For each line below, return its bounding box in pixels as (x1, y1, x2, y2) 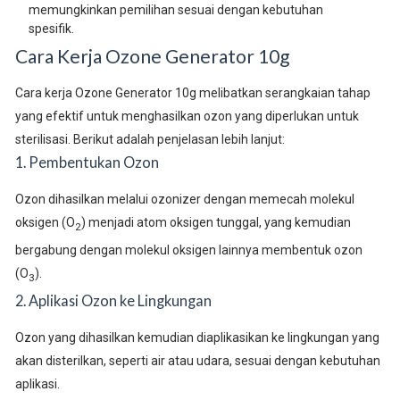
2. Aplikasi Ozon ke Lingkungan (14, 291, 212, 309)
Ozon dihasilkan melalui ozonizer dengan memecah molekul (14, 192, 354, 207)
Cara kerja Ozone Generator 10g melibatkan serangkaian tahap (14, 86, 371, 101)
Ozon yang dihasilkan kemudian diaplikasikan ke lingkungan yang (14, 329, 379, 345)
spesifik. (28, 21, 74, 37)
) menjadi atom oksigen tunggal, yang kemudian (80, 215, 351, 230)
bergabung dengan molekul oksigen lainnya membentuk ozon (14, 242, 362, 257)
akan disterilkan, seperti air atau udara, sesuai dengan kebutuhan (14, 353, 380, 368)
